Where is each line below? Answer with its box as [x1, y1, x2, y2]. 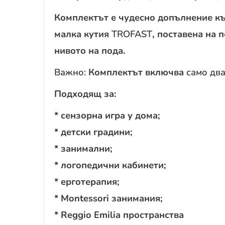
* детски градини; [54, 125, 133, 138]
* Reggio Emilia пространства [54, 208, 184, 221]
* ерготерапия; [54, 175, 120, 188]
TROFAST [111, 27, 152, 40]
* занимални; [54, 142, 113, 155]
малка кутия [54, 27, 111, 40]
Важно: [54, 65, 86, 78]
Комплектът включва [86, 65, 186, 78]
